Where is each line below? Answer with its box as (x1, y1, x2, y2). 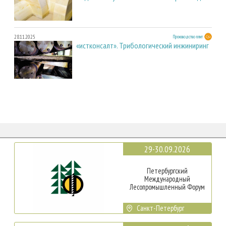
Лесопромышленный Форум (129, 182, 205, 192)
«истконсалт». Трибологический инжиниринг (76, 40, 209, 50)
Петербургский (146, 165, 188, 176)
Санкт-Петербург (137, 203, 185, 213)
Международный (144, 174, 190, 184)
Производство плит (173, 33, 203, 40)
